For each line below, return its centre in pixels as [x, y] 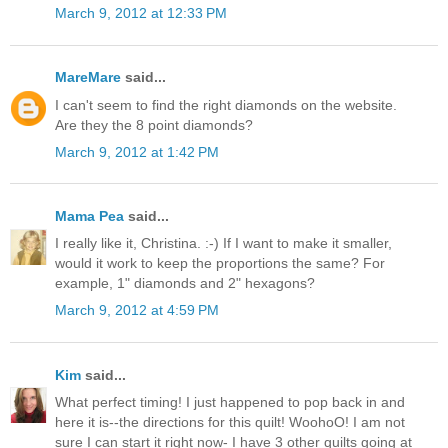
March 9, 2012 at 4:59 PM [137, 310]
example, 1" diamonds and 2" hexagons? [185, 283]
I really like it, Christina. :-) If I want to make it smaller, [223, 243]
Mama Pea [89, 216]
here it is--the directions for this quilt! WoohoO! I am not [230, 421]
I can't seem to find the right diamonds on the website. [226, 104]
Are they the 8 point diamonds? [154, 124]
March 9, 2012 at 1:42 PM [137, 151]
